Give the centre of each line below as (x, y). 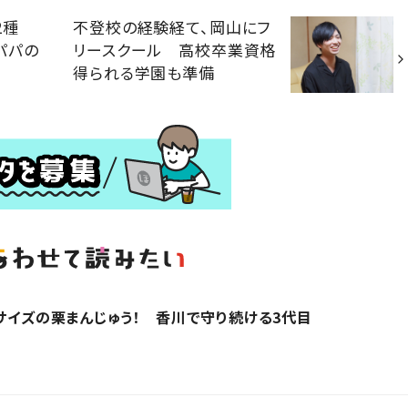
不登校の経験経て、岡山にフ (172, 26)
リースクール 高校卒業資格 (175, 49)
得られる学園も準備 (144, 72)
